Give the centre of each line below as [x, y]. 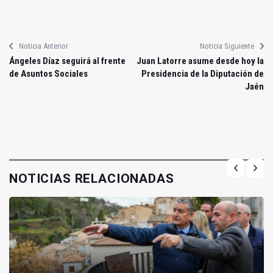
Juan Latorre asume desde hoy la [200, 61]
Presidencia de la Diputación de [203, 74]
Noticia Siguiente [227, 46]
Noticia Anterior [44, 46]
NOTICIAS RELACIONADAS [92, 179]
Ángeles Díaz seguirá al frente [67, 61]
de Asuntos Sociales [48, 74]
